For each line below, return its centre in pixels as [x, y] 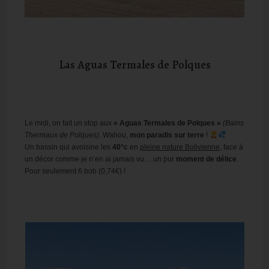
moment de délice [207, 159]
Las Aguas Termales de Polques [134, 65]
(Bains [234, 123]
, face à [232, 147]
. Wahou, [115, 135]
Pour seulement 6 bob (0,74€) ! [75, 171]
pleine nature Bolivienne [180, 147]
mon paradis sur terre [168, 135]
